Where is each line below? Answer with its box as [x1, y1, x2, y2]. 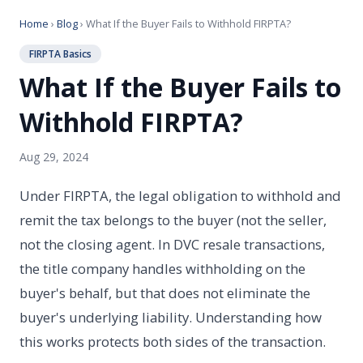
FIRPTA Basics [29, 47, 92, 61]
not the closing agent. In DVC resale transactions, [19, 235, 325, 254]
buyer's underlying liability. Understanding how [19, 308, 322, 327]
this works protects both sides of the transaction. [19, 332, 326, 351]
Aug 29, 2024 [19, 149, 88, 164]
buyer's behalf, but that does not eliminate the [19, 284, 310, 302]
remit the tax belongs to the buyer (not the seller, [19, 211, 327, 229]
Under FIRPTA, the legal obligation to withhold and [19, 186, 341, 205]
